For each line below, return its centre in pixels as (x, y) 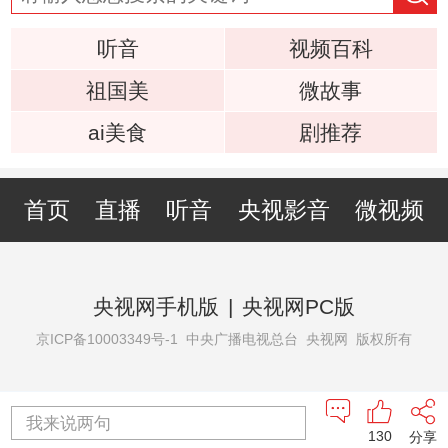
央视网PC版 (299, 306)
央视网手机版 (155, 306)
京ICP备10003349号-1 (107, 339)
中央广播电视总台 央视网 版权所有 (295, 339)
